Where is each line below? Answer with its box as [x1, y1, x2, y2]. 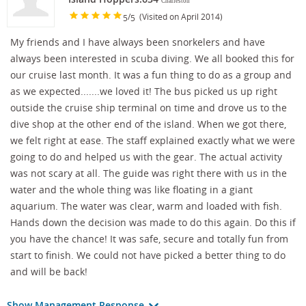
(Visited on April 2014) [135, 10, 223, 22]
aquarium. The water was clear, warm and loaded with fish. [10, 199, 282, 213]
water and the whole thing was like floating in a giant [10, 183, 253, 197]
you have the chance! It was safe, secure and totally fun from [10, 232, 288, 246]
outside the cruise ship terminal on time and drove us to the [10, 101, 287, 115]
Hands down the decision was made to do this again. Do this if [10, 216, 296, 229]
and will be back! [10, 265, 87, 279]
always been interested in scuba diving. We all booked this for [10, 52, 294, 66]
